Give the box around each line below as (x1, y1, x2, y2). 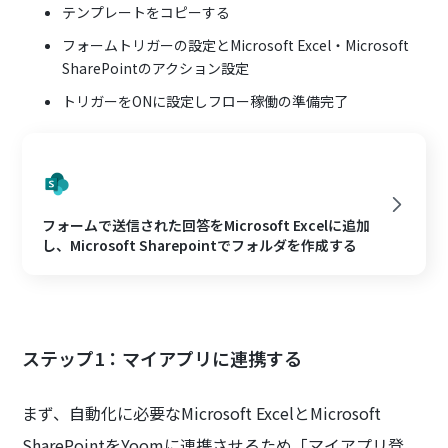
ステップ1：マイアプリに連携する (22, 345, 303, 372)
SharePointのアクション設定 (62, 58, 250, 79)
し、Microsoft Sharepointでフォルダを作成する (42, 235, 358, 256)
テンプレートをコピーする (62, 2, 231, 23)
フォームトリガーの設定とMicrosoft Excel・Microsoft (62, 35, 410, 56)
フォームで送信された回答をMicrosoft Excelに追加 (42, 215, 371, 236)
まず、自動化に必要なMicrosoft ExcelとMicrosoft (22, 401, 382, 426)
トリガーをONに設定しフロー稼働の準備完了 (62, 91, 349, 112)
